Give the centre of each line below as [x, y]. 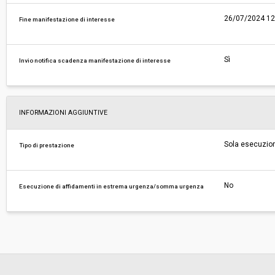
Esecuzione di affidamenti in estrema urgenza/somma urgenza [112, 186]
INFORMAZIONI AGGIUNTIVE [64, 113]
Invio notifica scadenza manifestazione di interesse [95, 60]
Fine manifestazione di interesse [67, 19]
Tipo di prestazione [47, 145]
